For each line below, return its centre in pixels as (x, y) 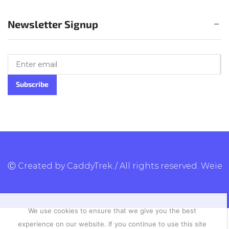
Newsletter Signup (53, 24)
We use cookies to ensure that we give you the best (112, 211)
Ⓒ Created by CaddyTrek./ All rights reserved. (104, 166)
